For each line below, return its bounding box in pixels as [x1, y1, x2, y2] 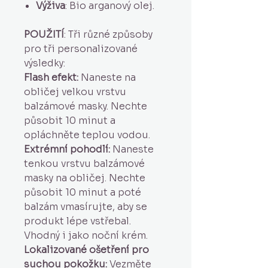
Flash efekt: [24, 71, 78, 84]
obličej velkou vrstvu [24, 86, 126, 98]
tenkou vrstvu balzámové [24, 157, 145, 170]
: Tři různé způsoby [64, 28, 153, 41]
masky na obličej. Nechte [24, 172, 145, 184]
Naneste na [78, 71, 136, 84]
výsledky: [24, 57, 65, 69]
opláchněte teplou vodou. [24, 129, 150, 141]
